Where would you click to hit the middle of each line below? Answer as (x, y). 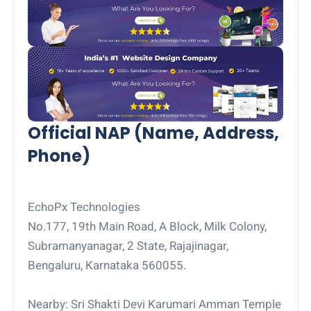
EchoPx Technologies (84, 207)
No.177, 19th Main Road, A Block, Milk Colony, (148, 227)
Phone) (59, 156)
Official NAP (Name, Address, (154, 133)
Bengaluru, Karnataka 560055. (107, 266)
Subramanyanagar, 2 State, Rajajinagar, (128, 246)
